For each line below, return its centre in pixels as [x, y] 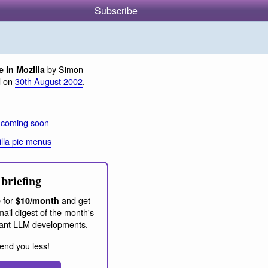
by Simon [64, 69]
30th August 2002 [49, 81]
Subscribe [116, 10]
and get [75, 200]
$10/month [37, 201]
